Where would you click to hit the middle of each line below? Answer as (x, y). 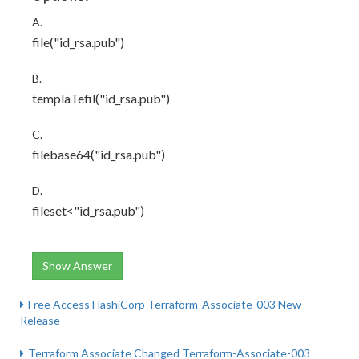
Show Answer (77, 266)
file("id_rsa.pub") (78, 42)
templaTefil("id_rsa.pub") (101, 98)
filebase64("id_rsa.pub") (99, 154)
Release (40, 320)
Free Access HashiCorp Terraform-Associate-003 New (165, 304)
